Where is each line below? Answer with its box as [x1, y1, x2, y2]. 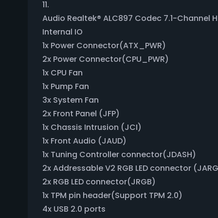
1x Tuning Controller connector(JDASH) [42, 149, 196, 160]
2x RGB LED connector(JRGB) [42, 176, 156, 187]
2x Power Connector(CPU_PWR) [42, 54, 169, 65]
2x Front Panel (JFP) [42, 108, 120, 119]
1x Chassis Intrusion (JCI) [42, 122, 142, 133]
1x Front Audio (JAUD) [42, 135, 127, 146]
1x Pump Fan [42, 81, 89, 92]
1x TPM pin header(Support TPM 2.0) [42, 190, 182, 201]
